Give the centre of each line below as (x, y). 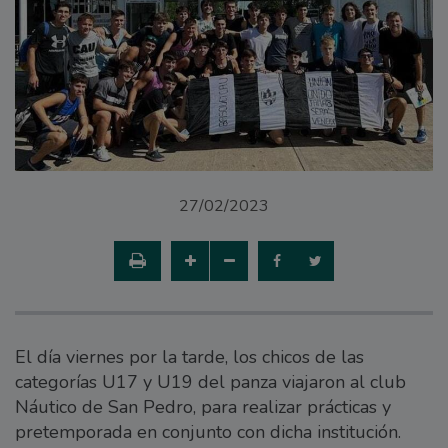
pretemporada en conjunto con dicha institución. (210, 431)
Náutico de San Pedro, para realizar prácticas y (203, 406)
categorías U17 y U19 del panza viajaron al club (210, 381)
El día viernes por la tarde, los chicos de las (189, 356)
